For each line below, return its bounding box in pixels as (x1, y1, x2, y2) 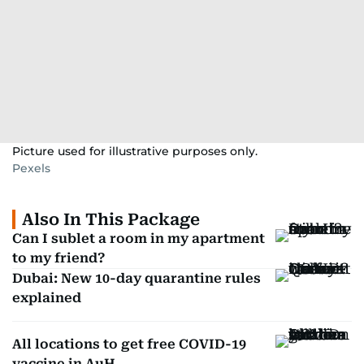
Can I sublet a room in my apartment (12, 231, 265, 246)
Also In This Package (22, 210, 200, 229)
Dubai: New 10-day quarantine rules (12, 271, 261, 286)
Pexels (12, 161, 50, 175)
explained (12, 290, 81, 305)
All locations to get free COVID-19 (12, 336, 246, 352)
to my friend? (12, 250, 105, 266)
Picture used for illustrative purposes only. (12, 144, 258, 158)
